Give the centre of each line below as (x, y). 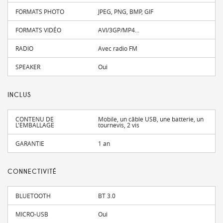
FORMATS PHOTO (40, 11)
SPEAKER (28, 66)
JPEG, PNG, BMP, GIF (126, 11)
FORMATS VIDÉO (38, 30)
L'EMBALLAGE (35, 125)
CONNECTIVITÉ (32, 171)
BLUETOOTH (33, 195)
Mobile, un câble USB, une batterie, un (151, 119)
